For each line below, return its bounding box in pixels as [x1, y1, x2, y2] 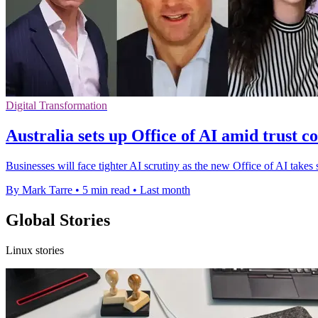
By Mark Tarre [6, 184, 72, 197]
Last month [140, 184, 190, 197]
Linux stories [6, 244, 64, 256]
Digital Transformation [6, 99, 107, 112]
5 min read [82, 184, 130, 197]
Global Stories [6, 211, 110, 230]
